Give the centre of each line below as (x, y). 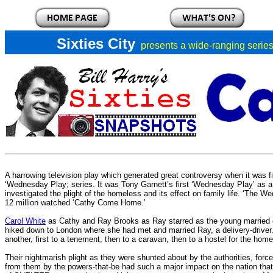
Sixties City (96, 44)
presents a (164, 45)
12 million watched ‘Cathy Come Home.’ (75, 203)
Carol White (25, 221)
